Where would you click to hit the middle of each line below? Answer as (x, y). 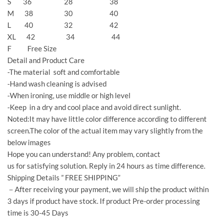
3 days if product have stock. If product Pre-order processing (104, 201)
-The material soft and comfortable (64, 72)
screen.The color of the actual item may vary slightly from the (105, 131)
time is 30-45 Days (38, 213)
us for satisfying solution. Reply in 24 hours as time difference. (106, 166)
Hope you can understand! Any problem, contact (84, 154)
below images (29, 142)
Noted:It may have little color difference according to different (107, 119)
